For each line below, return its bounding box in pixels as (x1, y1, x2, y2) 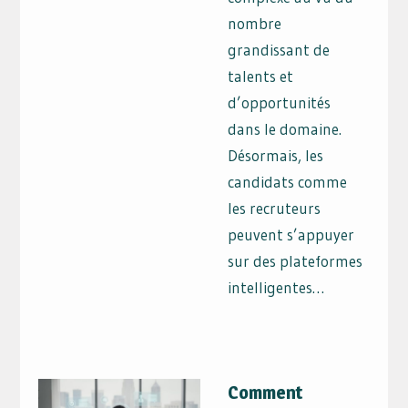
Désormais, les (228, 146, 324, 166)
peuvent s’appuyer (228, 225, 355, 245)
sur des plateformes (228, 251, 363, 271)
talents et (228, 66, 294, 87)
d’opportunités (228, 93, 331, 113)
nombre (228, 14, 282, 34)
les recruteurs (228, 199, 321, 219)
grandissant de (228, 40, 331, 60)
